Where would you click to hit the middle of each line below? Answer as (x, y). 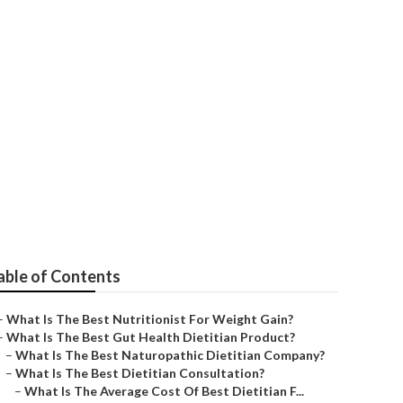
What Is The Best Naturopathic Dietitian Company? (170, 355)
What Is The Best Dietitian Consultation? (140, 373)
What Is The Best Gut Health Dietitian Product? (151, 337)
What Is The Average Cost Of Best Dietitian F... (164, 391)
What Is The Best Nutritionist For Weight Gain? (150, 319)
